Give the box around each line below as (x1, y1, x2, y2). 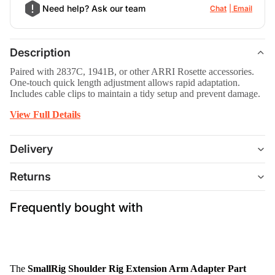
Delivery (10, 142, 53, 156)
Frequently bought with (10, 199, 143, 215)
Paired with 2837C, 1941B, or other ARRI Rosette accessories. (10, 66, 254, 77)
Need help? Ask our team (42, 3, 145, 14)
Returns (10, 170, 51, 184)
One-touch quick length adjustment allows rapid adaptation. (10, 77, 240, 88)
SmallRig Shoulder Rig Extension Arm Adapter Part (28, 263, 246, 274)
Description (10, 46, 71, 60)
